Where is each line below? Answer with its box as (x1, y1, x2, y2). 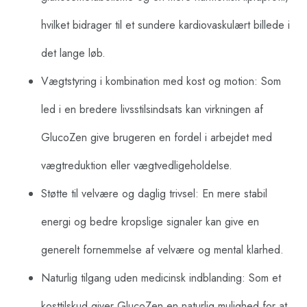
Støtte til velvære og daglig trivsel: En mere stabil (41, 185, 267, 201)
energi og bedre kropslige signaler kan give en (41, 213, 259, 230)
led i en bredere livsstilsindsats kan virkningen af (41, 101, 263, 117)
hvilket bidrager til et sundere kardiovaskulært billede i (41, 16, 290, 33)
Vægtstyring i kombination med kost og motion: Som (41, 73, 281, 89)
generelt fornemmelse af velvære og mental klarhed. (41, 241, 284, 258)
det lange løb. (41, 45, 106, 61)
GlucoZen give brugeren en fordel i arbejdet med (41, 129, 272, 145)
